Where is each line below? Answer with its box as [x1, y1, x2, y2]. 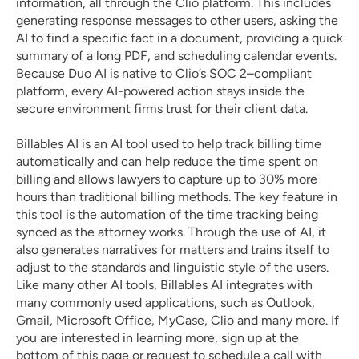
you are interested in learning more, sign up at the [16, 330, 299, 345]
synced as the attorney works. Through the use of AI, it [16, 224, 326, 240]
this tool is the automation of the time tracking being [16, 207, 318, 222]
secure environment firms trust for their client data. [16, 101, 308, 116]
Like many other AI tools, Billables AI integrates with [16, 277, 313, 292]
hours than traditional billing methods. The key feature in [16, 189, 337, 204]
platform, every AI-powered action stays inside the [16, 83, 305, 99]
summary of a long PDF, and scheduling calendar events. [16, 48, 337, 63]
